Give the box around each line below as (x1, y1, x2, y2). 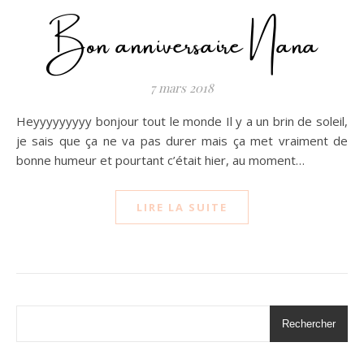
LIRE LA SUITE (136, 199, 227, 214)
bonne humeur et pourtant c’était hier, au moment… (16, 151, 305, 168)
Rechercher (282, 317, 336, 330)
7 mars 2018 (150, 79, 214, 96)
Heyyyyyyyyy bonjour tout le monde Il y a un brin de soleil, (16, 112, 26, 129)
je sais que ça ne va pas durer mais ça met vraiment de (16, 132, 348, 149)
